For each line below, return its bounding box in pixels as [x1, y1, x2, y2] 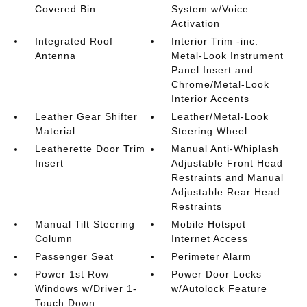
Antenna [34, 50, 76, 62]
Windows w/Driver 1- [34, 283, 137, 295]
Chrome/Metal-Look [171, 79, 270, 90]
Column [34, 233, 73, 245]
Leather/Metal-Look [171, 111, 269, 123]
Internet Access [171, 233, 249, 245]
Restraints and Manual [171, 172, 284, 184]
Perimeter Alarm [171, 251, 252, 262]
